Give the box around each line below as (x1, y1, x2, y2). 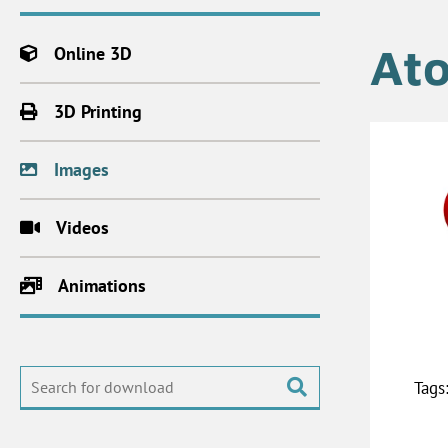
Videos (56, 215, 109, 239)
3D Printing (54, 99, 142, 123)
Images (54, 157, 109, 181)
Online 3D (54, 41, 132, 65)
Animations (58, 273, 146, 297)
